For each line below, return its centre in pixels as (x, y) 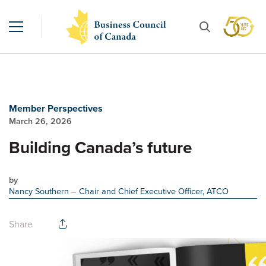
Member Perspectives (56, 108)
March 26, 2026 (40, 121)
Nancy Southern (40, 191)
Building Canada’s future (100, 148)
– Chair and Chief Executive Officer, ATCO (150, 191)
